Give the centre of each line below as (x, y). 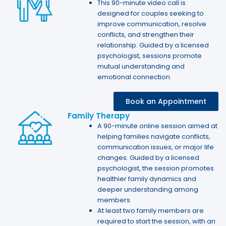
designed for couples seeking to (151, 13)
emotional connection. (135, 77)
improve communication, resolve (152, 24)
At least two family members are (151, 211)
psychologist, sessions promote (150, 55)
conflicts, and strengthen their (146, 34)
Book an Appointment (166, 101)
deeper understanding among (148, 189)
